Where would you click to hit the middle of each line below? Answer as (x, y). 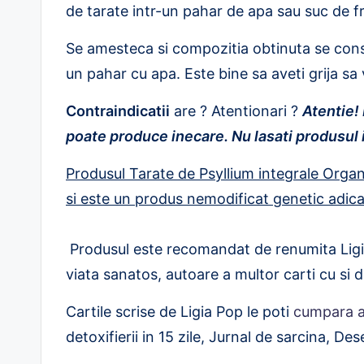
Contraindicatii (118, 111)
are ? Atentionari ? (236, 111)
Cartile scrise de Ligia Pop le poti (180, 312)
